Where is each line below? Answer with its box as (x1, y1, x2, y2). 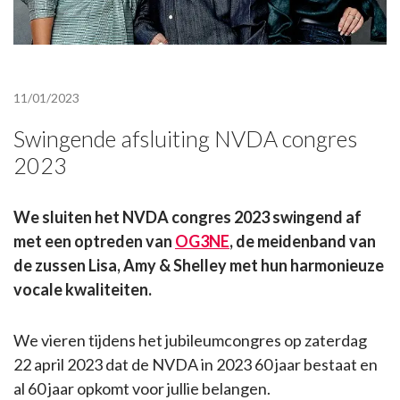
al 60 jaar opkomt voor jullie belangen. (13, 378, 271, 398)
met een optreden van (13, 230, 175, 251)
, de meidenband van (229, 230, 376, 251)
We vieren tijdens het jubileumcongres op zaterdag (13, 329, 367, 350)
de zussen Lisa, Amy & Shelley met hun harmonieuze (13, 254, 384, 275)
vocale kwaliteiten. (13, 279, 152, 299)
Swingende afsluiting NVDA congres (13, 124, 357, 152)
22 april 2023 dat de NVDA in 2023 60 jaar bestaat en (13, 354, 378, 374)
